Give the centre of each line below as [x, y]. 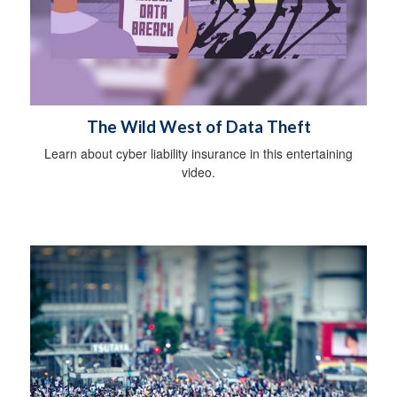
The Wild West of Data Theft [198, 127]
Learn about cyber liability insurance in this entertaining [198, 154]
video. [198, 172]
